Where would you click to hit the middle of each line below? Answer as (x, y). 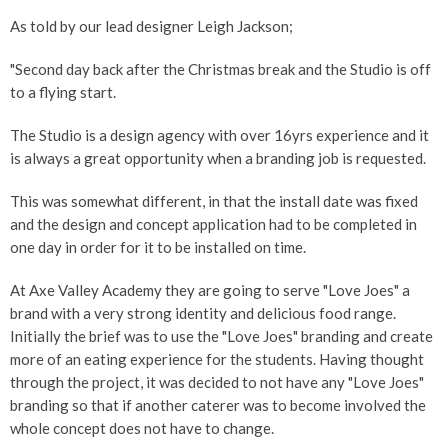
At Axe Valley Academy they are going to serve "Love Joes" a (210, 289)
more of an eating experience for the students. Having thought (217, 358)
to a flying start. (63, 91)
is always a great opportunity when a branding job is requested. (219, 157)
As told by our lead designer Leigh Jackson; (151, 25)
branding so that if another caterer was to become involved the (218, 404)
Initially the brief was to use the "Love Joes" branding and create (221, 335)
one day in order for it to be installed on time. (159, 246)
